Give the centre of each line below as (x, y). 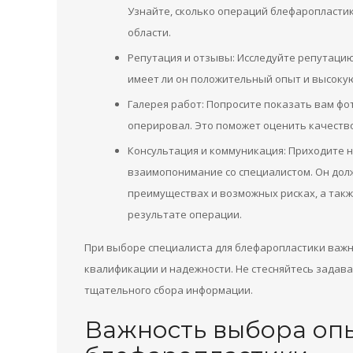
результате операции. (185, 214)
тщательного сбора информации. (169, 290)
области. (149, 32)
